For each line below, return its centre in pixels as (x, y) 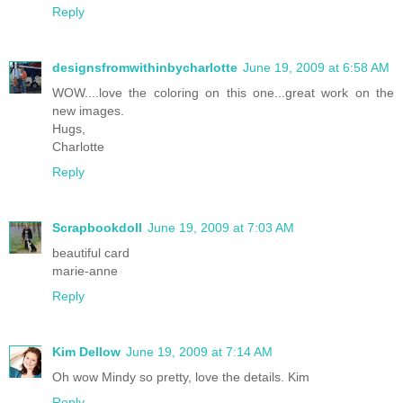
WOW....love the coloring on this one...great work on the (223, 93)
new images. (88, 111)
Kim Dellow (86, 352)
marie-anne (85, 271)
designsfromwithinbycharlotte (145, 68)
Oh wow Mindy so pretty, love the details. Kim (181, 377)
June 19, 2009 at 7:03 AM (221, 228)
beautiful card (91, 253)
